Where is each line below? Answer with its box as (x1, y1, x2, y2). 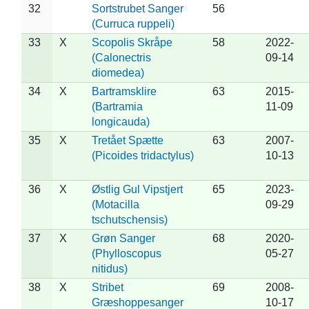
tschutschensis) (91, 213, 168, 226)
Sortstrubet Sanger (91, 2, 183, 14)
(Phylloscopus (91, 247, 161, 259)
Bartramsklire (91, 85, 157, 97)
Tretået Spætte (91, 134, 163, 146)
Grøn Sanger (91, 232, 155, 244)
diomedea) (91, 66, 144, 79)
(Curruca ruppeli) (91, 17, 175, 30)
